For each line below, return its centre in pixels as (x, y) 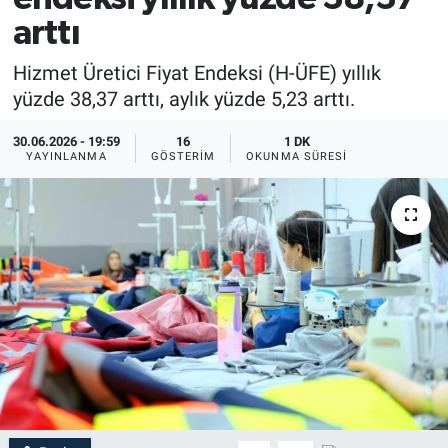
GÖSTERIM (183, 157)
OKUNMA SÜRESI (297, 157)
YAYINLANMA (66, 157)
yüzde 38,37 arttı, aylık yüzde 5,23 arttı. (183, 98)
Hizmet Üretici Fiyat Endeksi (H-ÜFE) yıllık (196, 72)
